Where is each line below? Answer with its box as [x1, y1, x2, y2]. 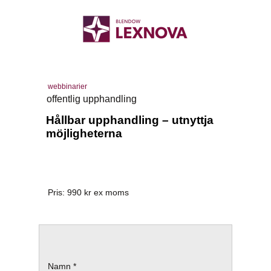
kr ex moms [82, 188, 129, 197]
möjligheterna [46, 127, 122, 140]
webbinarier [48, 82, 88, 91]
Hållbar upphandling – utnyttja [46, 114, 214, 126]
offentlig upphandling [47, 94, 137, 104]
